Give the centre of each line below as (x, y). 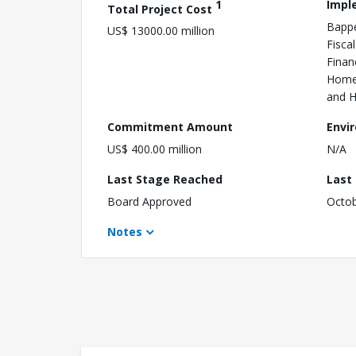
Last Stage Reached (165, 179)
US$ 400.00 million (155, 149)
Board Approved (149, 201)
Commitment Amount (170, 126)
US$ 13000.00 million (161, 31)
